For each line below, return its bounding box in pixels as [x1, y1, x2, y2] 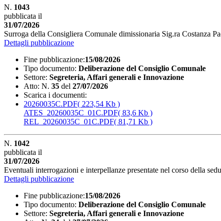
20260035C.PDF [24, 99, 77, 108]
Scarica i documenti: [24, 90, 87, 99]
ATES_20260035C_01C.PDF [24, 108, 118, 117]
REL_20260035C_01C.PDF [24, 117, 114, 126]
